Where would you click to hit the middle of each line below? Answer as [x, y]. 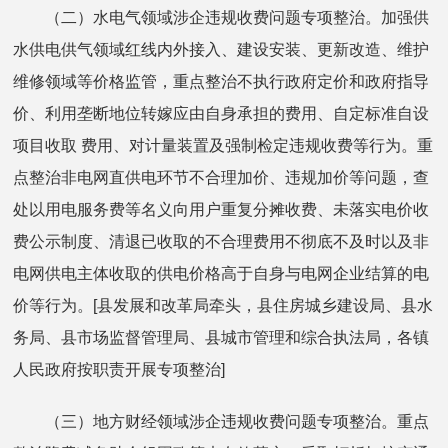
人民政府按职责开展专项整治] [119, 369]
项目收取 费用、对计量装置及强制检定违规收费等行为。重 [223, 145]
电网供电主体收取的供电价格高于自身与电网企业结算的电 [221, 273]
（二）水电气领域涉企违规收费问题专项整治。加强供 [221, 17]
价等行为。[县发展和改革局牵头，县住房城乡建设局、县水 [223, 305]
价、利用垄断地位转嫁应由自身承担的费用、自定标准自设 [221, 113]
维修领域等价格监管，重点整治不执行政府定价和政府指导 [221, 81]
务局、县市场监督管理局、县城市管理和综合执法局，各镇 [221, 337]
